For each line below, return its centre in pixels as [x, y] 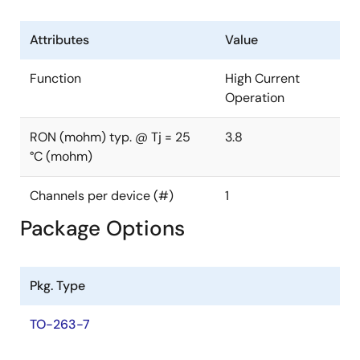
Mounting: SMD [108, 10]
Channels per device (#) [102, 196]
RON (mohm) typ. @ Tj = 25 [110, 137]
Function [55, 78]
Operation [255, 98]
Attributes [59, 40]
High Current [262, 78]
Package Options [102, 228]
